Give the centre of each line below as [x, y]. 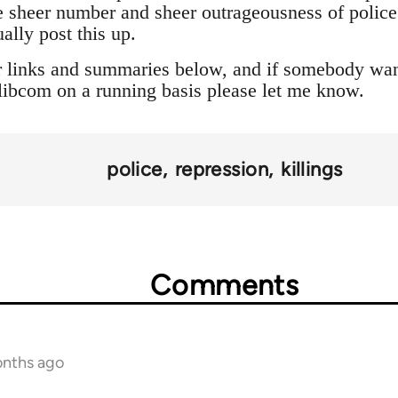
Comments [225, 285]
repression [222, 169]
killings [312, 169]
